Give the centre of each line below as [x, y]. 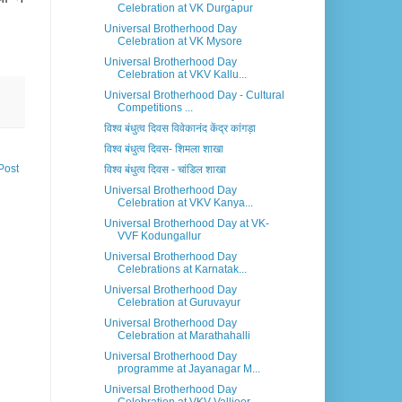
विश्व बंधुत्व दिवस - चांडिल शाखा [165, 170]
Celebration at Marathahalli [184, 336]
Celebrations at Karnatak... [182, 270]
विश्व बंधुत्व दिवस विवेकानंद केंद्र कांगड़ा [179, 129]
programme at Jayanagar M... [188, 369]
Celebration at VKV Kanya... [185, 203]
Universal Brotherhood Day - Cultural [194, 96]
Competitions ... [155, 108]
